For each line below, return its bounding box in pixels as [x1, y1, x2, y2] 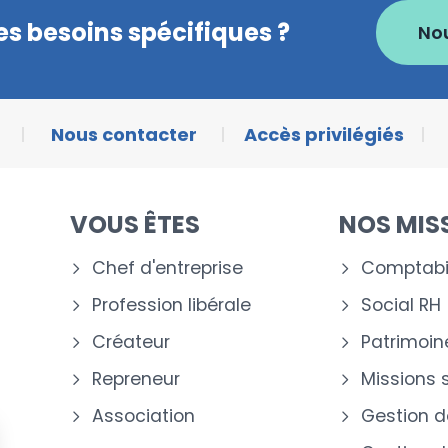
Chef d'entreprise [91, 256, 243, 280]
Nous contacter [51, 121, 197, 147]
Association [91, 404, 195, 428]
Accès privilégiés [244, 121, 404, 147]
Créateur [91, 330, 170, 354]
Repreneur [91, 367, 180, 391]
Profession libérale [91, 293, 251, 317]
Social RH [360, 293, 441, 317]
